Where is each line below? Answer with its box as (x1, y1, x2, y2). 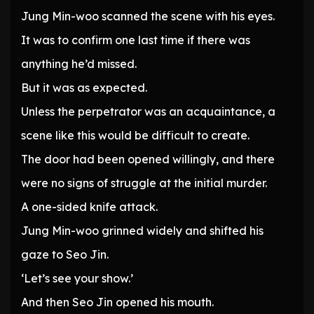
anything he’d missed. (21, 57, 137, 71)
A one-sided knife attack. (21, 200, 158, 214)
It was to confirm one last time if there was (21, 33, 250, 48)
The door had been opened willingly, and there (21, 152, 275, 167)
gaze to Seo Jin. (21, 247, 109, 262)
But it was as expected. (21, 81, 147, 95)
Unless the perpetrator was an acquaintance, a (21, 104, 275, 119)
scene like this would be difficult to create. (21, 128, 250, 143)
